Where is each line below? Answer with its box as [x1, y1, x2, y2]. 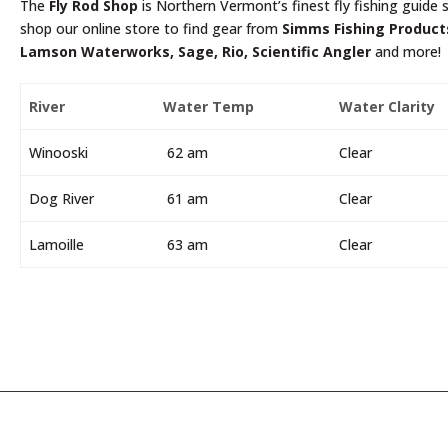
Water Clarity [339, 96, 436, 116]
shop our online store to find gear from [20, 18, 282, 38]
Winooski [29, 142, 89, 162]
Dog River [29, 188, 95, 208]
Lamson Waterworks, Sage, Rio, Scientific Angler [20, 41, 371, 61]
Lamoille [29, 234, 85, 254]
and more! [371, 41, 441, 61]
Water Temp [163, 96, 255, 116]
